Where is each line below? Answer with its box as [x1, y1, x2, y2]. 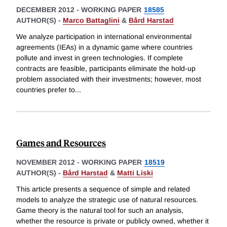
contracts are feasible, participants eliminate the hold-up [16, 64, 196, 73]
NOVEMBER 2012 [16, 158, 75, 167]
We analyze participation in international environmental [16, 32, 192, 41]
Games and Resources [16, 136, 106, 149]
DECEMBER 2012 [16, 6, 74, 14]
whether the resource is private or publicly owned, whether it [16, 216, 209, 225]
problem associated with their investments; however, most [16, 75, 201, 84]
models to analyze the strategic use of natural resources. [16, 195, 198, 204]
